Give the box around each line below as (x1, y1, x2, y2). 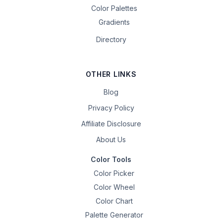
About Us (96, 135, 126, 144)
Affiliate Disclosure (81, 119, 141, 128)
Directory (96, 35, 126, 44)
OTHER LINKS (85, 70, 137, 78)
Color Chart (95, 197, 133, 205)
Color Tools (91, 155, 131, 164)
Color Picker (94, 169, 134, 177)
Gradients (98, 18, 130, 26)
